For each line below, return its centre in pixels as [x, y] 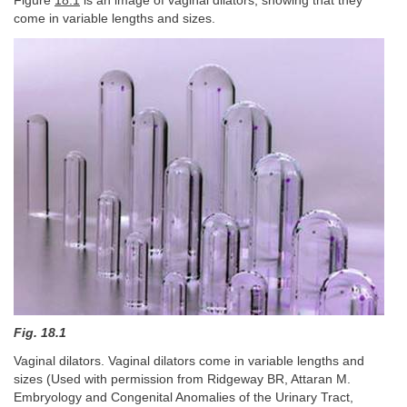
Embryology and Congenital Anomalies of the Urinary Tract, [184, 397]
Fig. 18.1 [40, 333]
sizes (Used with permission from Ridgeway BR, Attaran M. [182, 379]
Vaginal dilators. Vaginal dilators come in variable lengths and [189, 361]
